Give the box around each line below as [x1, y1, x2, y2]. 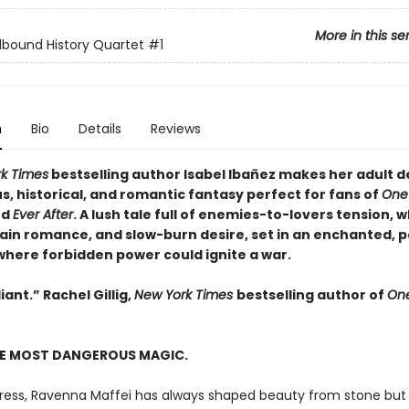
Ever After [12, 205, 73, 224]
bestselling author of [236, 286, 387, 304]
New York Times [133, 286, 236, 304]
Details [78, 120, 121, 138]
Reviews [150, 120, 201, 138]
